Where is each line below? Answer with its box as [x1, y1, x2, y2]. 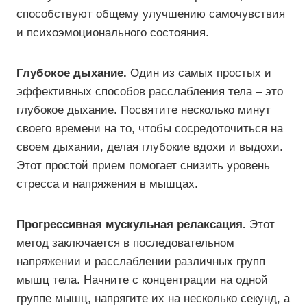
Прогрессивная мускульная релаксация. [16, 218, 246, 231]
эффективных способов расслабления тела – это [16, 85, 283, 98]
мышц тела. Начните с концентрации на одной [16, 273, 268, 286]
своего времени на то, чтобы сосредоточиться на [16, 122, 283, 135]
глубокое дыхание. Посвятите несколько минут [16, 103, 271, 116]
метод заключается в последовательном [16, 236, 234, 249]
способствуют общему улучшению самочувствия [16, 8, 285, 21]
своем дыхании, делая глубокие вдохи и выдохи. [16, 140, 283, 153]
